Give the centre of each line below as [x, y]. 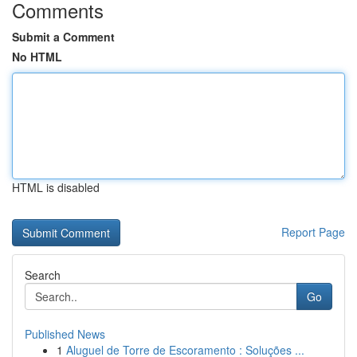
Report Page [313, 232]
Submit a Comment [63, 37]
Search [43, 275]
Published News [65, 334]
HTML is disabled [56, 187]
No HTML [37, 57]
